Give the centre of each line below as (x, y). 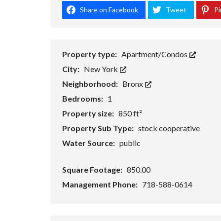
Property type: (90, 54)
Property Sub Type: (99, 128)
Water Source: (89, 143)
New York (102, 69)
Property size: (89, 113)
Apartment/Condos (155, 54)
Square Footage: (93, 170)
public (130, 143)
